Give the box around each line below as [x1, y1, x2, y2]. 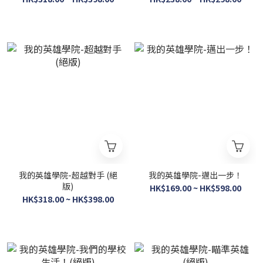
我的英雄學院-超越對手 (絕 [18, 169, 117, 181]
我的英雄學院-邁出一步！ [148, 169, 242, 181]
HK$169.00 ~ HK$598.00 [149, 182, 241, 194]
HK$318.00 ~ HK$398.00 [22, 193, 114, 205]
